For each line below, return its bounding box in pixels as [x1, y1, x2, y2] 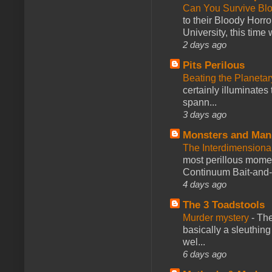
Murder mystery [183, 212, 251, 223]
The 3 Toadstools [183, 199, 265, 211]
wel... [183, 236, 205, 247]
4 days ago [183, 178, 226, 189]
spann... [183, 97, 217, 107]
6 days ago [183, 248, 226, 259]
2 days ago [183, 39, 226, 50]
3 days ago [183, 109, 226, 120]
